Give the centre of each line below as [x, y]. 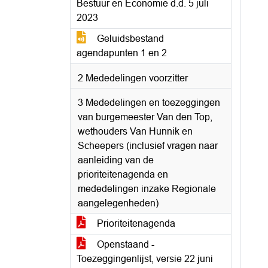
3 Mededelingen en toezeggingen [149, 103]
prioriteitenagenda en [123, 174]
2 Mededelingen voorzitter [133, 78]
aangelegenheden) [118, 203]
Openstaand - [124, 244]
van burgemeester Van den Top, [145, 117]
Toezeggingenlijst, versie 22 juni [145, 259]
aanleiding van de [116, 160]
